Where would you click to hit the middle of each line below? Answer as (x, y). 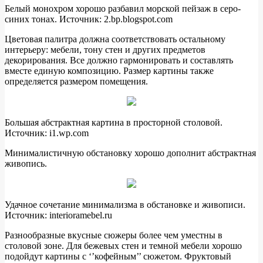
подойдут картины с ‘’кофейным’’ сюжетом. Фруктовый (118, 257)
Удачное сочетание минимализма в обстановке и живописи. (125, 205)
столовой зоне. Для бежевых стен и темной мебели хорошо (123, 246)
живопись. (26, 164)
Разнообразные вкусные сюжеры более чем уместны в (114, 235)
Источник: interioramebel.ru (58, 215)
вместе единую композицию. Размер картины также (109, 71)
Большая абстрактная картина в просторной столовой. (114, 123)
